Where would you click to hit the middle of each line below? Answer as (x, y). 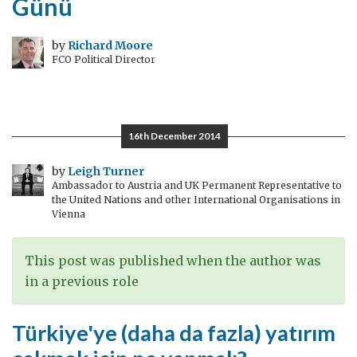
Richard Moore (110, 45)
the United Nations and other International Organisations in (196, 200)
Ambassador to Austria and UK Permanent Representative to (197, 185)
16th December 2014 (175, 136)
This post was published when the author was (173, 261)
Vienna (69, 214)
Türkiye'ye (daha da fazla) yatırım (174, 333)
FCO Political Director (104, 59)
